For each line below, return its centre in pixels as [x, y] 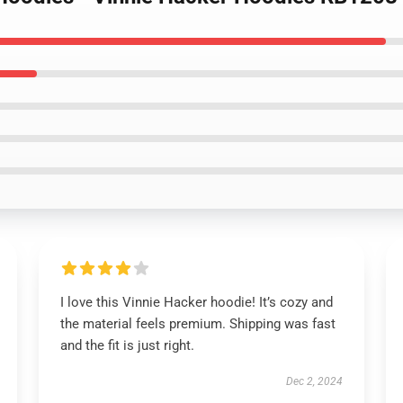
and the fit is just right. [127, 345]
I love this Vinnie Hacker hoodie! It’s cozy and [196, 302]
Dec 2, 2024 [315, 381]
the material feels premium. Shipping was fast [197, 324]
